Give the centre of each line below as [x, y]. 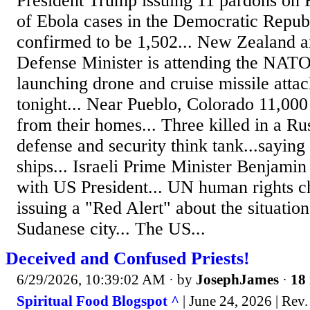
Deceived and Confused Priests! [128, 258]
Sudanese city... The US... [111, 228]
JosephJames [237, 279]
